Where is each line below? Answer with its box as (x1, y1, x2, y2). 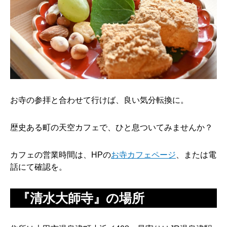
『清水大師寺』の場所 (17, 191, 144, 205)
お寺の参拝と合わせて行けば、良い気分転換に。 (10, 95, 188, 104)
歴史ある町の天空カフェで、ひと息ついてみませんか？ (10, 123, 213, 132)
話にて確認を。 (10, 162, 67, 171)
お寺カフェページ (111, 150, 176, 159)
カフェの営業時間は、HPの (10, 150, 111, 159)
